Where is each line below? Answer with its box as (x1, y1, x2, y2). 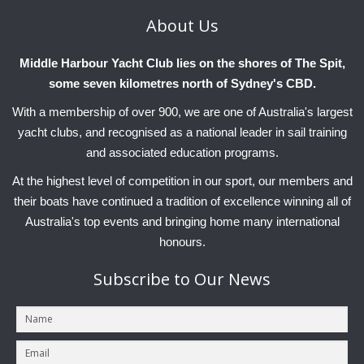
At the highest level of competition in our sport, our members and (11, 174, 353, 188)
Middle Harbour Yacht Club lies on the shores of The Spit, (19, 56, 345, 71)
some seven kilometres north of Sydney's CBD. (48, 76, 316, 91)
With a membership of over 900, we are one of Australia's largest (11, 105, 353, 119)
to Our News (174, 268, 271, 291)
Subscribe (93, 268, 174, 291)
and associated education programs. (85, 145, 279, 160)
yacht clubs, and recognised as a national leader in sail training (17, 125, 347, 140)
